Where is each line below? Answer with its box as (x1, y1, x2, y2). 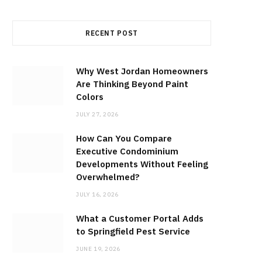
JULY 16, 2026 (76, 191, 119, 199)
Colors (76, 91, 104, 103)
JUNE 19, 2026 (76, 245, 120, 253)
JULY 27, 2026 (76, 111, 119, 119)
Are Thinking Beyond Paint (76, 78, 188, 90)
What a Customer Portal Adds (76, 213, 204, 225)
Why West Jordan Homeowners (76, 65, 208, 77)
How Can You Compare (76, 133, 172, 144)
